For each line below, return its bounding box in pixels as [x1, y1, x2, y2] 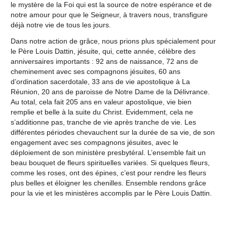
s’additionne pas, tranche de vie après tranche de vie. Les [10, 118, 196, 126]
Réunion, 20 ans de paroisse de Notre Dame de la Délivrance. [10, 87, 210, 96]
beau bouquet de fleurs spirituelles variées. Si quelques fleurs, [10, 158, 210, 167]
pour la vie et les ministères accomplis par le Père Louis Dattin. [10, 188, 212, 197]
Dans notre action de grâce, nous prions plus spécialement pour [10, 36, 216, 45]
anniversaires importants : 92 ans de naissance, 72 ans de [10, 57, 198, 65]
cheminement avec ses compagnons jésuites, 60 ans [10, 67, 180, 75]
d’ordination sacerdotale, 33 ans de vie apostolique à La [10, 77, 190, 86]
